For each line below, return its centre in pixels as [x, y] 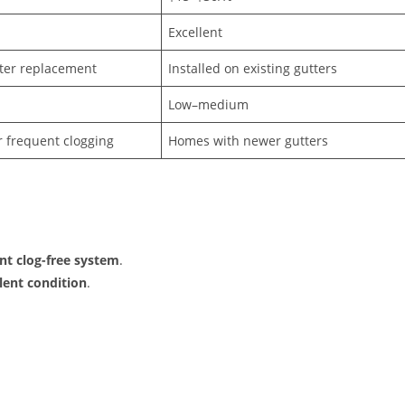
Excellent [195, 33]
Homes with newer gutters [248, 141]
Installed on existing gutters [253, 69]
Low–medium [208, 105]
